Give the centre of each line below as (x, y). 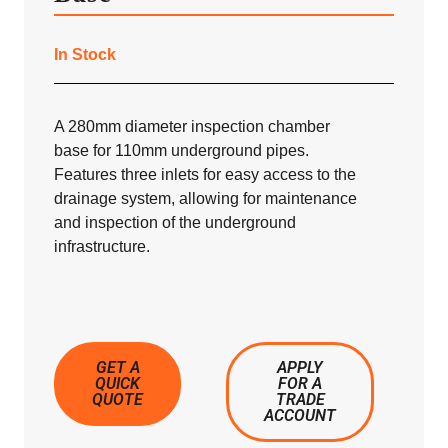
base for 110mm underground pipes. (181, 151)
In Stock (85, 55)
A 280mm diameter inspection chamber (192, 127)
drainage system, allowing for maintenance (205, 199)
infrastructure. (102, 247)
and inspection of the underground (175, 223)
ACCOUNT (300, 416)
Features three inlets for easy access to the (205, 175)
